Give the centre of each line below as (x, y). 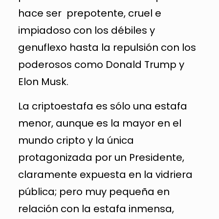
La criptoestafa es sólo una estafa (102, 106)
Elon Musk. (43, 81)
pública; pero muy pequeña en (94, 191)
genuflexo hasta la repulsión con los (107, 47)
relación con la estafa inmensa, (96, 208)
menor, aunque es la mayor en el (99, 123)
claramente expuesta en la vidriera (105, 174)
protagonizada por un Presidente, (101, 157)
